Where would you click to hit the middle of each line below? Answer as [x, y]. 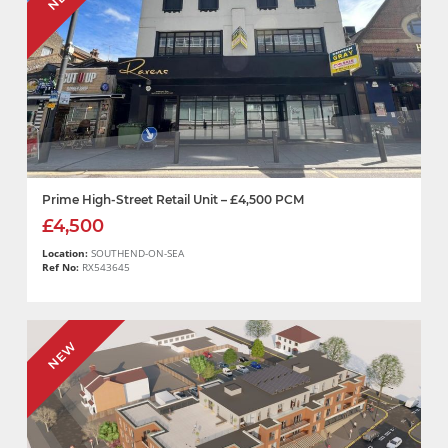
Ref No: [60, 268]
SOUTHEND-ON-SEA [137, 254]
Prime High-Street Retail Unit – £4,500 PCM [173, 200]
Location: [66, 254]
